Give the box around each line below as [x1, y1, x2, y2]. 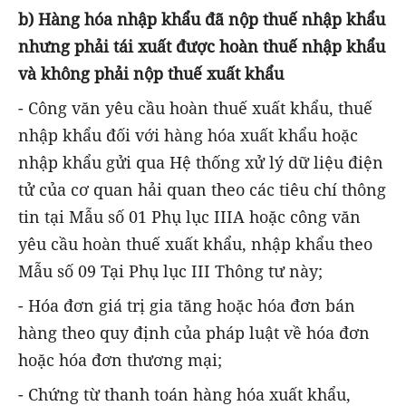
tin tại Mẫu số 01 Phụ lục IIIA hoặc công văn [18, 206, 361, 227]
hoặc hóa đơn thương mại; [18, 349, 222, 372]
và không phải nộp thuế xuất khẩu [18, 62, 284, 84]
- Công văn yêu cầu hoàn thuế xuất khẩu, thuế [18, 97, 372, 119]
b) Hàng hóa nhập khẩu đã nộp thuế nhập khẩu [18, 7, 385, 30]
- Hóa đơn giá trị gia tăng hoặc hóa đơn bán [18, 295, 355, 317]
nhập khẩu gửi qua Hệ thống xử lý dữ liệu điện [18, 151, 383, 173]
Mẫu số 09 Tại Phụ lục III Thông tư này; [18, 260, 323, 282]
